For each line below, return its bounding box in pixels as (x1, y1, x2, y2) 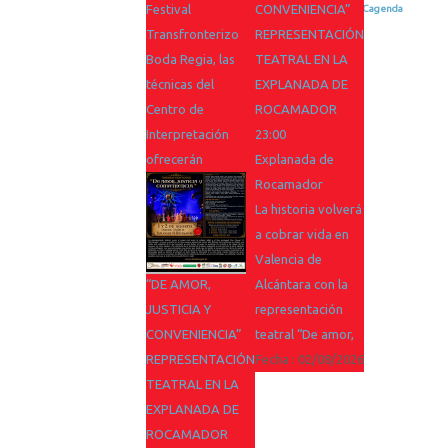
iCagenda (358, 3, 403, 14)
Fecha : (255, 352, 298, 366)
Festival (146, 2, 191, 16)
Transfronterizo (146, 27, 239, 41)
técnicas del (146, 77, 214, 91)
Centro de (146, 102, 204, 116)
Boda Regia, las (146, 52, 235, 66)
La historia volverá (255, 202, 362, 216)
